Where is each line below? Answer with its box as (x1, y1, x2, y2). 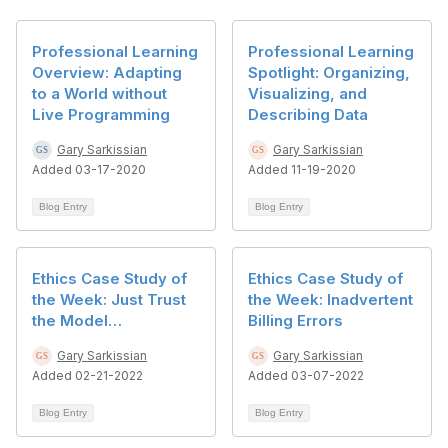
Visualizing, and (248, 84, 367, 103)
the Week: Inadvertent (248, 290, 413, 309)
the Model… (32, 311, 122, 330)
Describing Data (248, 105, 368, 124)
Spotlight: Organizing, (248, 63, 410, 82)
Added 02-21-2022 (32, 368, 143, 383)
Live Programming (32, 105, 170, 124)
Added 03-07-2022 (248, 368, 364, 383)
